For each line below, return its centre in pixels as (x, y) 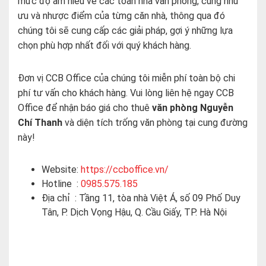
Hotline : (61, 184)
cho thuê (132, 108)
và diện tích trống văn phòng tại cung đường (156, 123)
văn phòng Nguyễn (193, 108)
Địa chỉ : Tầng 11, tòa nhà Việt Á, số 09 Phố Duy (141, 198)
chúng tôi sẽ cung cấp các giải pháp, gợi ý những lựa (125, 31)
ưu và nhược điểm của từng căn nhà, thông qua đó (121, 16)
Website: (61, 170)
